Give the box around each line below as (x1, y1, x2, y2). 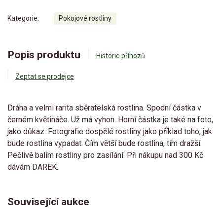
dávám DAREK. (7, 162, 58, 172)
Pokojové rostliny (59, 14, 111, 23)
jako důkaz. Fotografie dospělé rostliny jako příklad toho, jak (7, 127, 212, 137)
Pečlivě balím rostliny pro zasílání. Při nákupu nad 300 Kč (7, 150, 203, 160)
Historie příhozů (96, 52, 145, 60)
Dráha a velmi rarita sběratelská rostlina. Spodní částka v (7, 103, 201, 113)
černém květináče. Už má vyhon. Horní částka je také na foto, (7, 115, 213, 125)
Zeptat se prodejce (15, 73, 74, 81)
